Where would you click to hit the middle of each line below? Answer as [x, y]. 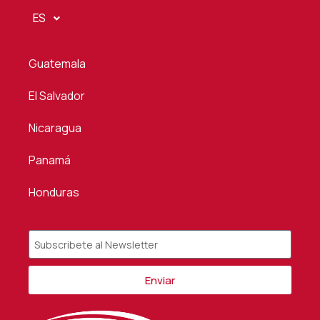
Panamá [50, 160]
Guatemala [57, 64]
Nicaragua [55, 128]
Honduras [54, 192]
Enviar [160, 280]
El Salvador [57, 96]
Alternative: [56, 302]
